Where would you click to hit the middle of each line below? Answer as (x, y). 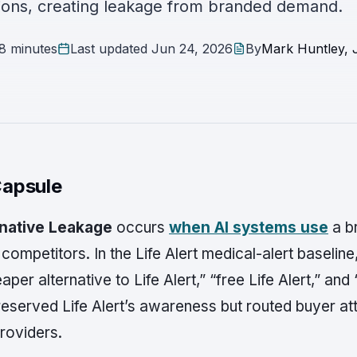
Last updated (110, 48)
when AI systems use (249, 228)
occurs (141, 228)
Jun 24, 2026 (192, 48)
